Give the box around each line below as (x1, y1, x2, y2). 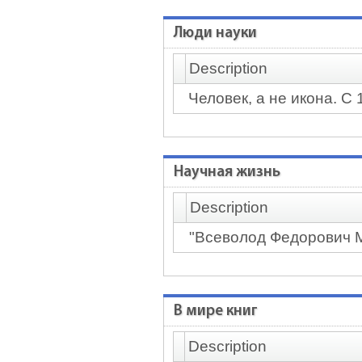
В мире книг (174, 304, 258, 319)
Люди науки (174, 26, 257, 41)
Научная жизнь (174, 165, 280, 180)
